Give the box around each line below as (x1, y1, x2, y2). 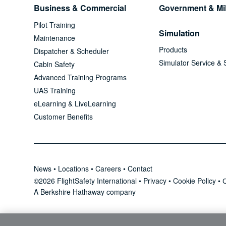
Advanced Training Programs (34, 72, 127, 82)
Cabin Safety (34, 59, 75, 69)
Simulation (159, 27, 200, 39)
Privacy (143, 175, 167, 186)
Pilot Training (34, 19, 76, 30)
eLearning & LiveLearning (34, 98, 117, 108)
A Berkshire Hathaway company (34, 186, 136, 197)
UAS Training (34, 85, 76, 95)
